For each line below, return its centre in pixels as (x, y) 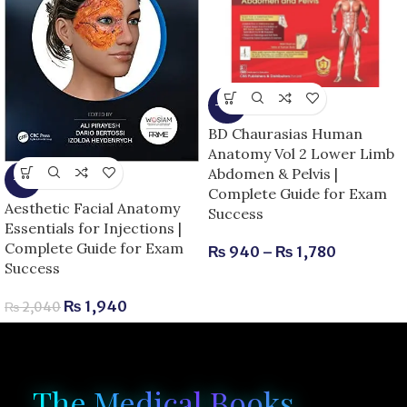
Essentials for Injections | (93, 228)
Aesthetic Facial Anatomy (92, 208)
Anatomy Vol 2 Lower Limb (301, 153)
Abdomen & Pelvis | (273, 173)
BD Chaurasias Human (285, 133)
